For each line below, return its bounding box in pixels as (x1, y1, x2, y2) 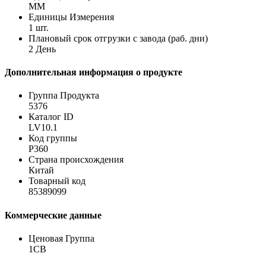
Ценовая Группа (28, 233, 94, 243)
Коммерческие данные (5, 210, 102, 220)
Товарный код (28, 176, 85, 186)
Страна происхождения (28, 154, 123, 165)
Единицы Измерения (28, 11, 114, 22)
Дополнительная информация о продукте (5, 67, 182, 78)
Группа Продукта (28, 90, 99, 101)
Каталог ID (28, 112, 74, 122)
